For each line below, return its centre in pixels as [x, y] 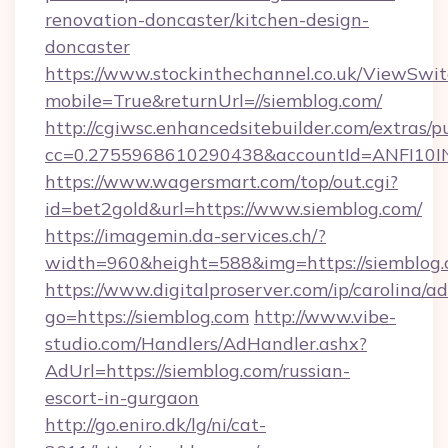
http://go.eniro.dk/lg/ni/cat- [155, 424]
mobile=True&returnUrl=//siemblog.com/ [213, 100]
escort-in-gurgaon [122, 397]
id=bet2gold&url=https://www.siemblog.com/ [233, 208]
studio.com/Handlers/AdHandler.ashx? [206, 343]
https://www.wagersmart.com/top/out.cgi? [221, 181]
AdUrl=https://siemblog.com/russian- [197, 370]
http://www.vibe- [325, 316]
